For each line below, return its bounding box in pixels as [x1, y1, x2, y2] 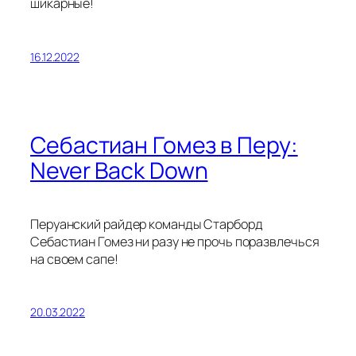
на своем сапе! [30, 250, 118, 268]
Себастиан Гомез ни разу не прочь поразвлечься [30, 233, 319, 250]
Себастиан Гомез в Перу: [30, 130, 298, 161]
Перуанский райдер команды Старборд [30, 215, 263, 233]
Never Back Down [30, 155, 208, 187]
